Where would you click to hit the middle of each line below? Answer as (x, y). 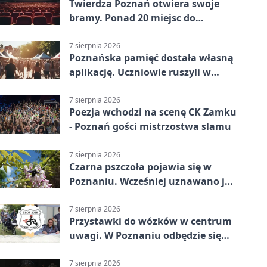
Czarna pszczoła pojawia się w (140, 167)
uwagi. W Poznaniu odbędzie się (145, 235)
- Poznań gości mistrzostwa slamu (150, 127)
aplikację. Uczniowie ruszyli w (140, 72)
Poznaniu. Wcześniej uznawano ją (150, 181)
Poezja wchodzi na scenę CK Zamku (153, 112)
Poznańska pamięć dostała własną (151, 58)
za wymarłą (97, 195)
